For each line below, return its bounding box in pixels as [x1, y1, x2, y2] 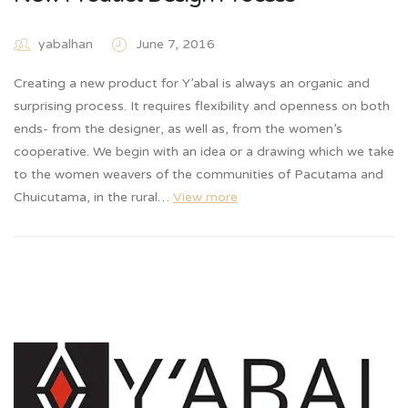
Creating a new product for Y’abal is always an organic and [14, 76, 370, 92]
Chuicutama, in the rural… [14, 189, 173, 206]
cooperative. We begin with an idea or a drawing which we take [14, 144, 394, 160]
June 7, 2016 [137, 36, 215, 52]
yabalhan [38, 36, 93, 52]
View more [173, 189, 238, 206]
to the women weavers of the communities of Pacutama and [14, 167, 383, 183]
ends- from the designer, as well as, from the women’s [14, 121, 342, 138]
